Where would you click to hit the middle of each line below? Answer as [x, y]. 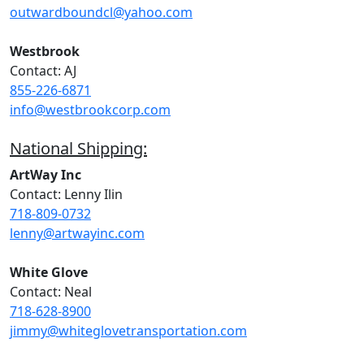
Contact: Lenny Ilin [66, 194]
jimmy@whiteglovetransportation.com [128, 331]
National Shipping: [78, 148]
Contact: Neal [51, 292]
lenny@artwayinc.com [77, 233]
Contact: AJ [43, 71]
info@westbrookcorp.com [90, 110]
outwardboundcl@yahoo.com [101, 12]
